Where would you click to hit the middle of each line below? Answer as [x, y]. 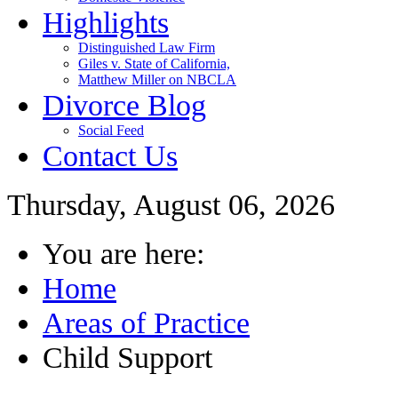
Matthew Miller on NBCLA [157, 80]
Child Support [127, 357]
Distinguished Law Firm [147, 48]
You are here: [131, 253]
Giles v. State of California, [154, 64]
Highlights [106, 22]
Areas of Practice [146, 322]
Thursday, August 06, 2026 [171, 204]
